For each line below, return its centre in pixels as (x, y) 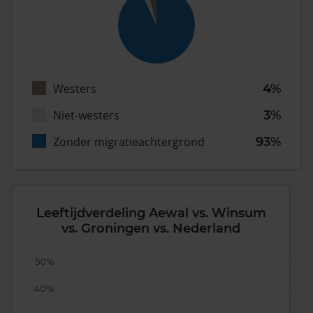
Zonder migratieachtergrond (129, 142)
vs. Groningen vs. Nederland (151, 229)
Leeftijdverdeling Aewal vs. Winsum (151, 213)
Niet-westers (86, 116)
